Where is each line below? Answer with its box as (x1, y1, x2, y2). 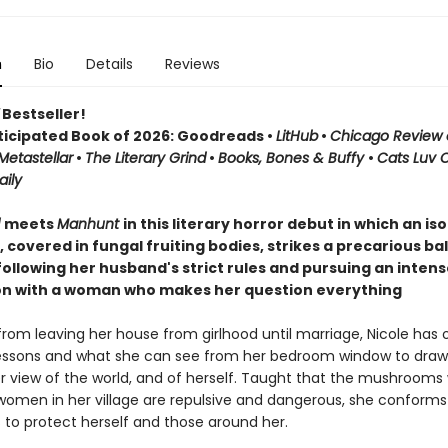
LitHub (275, 126, 318, 146)
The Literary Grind (84, 148, 206, 168)
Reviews (164, 54, 220, 74)
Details (85, 54, 133, 74)
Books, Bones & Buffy (217, 148, 368, 168)
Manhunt (56, 214, 123, 234)
